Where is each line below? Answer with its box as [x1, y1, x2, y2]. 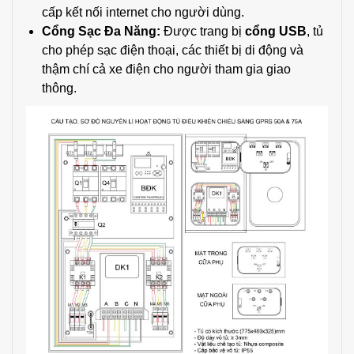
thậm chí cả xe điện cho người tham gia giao [42, 62, 291, 76]
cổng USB [245, 24, 307, 38]
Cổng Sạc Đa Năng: [42, 24, 160, 38]
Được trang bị [160, 24, 245, 38]
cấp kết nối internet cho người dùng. [42, 5, 244, 19]
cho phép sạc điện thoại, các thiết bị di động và [42, 43, 303, 57]
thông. [42, 81, 77, 95]
